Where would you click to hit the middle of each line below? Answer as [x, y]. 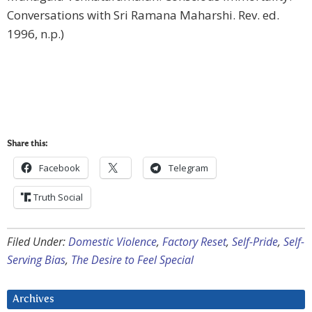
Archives [33, 299]
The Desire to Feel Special [132, 260]
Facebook [60, 168]
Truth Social [58, 197]
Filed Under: [38, 242]
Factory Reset [194, 242]
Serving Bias [36, 260]
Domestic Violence [112, 242]
